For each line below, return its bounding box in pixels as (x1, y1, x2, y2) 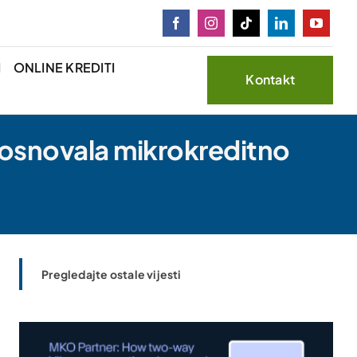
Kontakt (245, 71, 296, 88)
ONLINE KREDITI (13, 59, 116, 76)
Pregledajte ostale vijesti (41, 266, 182, 281)
